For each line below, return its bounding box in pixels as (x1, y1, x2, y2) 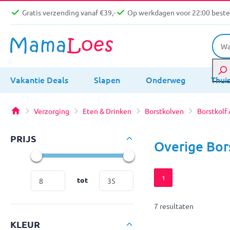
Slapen (94, 73, 120, 85)
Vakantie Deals (10, 73, 68, 85)
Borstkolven (145, 106, 184, 116)
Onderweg (146, 73, 185, 85)
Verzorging (34, 106, 69, 116)
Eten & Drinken (83, 106, 131, 116)
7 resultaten (154, 201, 194, 210)
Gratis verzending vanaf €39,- (22, 8, 116, 17)
